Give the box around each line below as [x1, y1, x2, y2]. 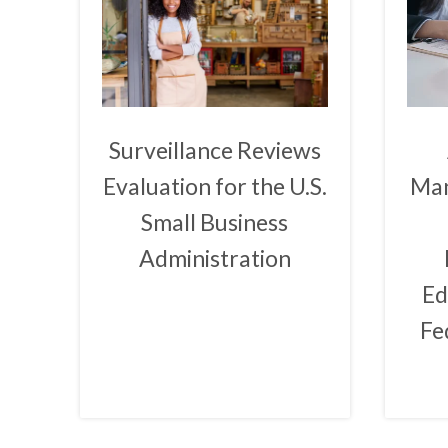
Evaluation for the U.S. [102, 171, 327, 200]
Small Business [141, 207, 289, 236]
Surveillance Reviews [108, 135, 321, 164]
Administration [138, 243, 291, 272]
